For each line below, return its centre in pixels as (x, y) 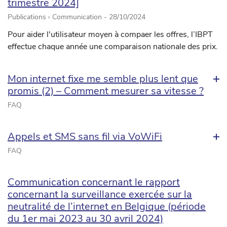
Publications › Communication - (58, 17)
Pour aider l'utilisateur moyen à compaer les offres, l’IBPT (110, 35)
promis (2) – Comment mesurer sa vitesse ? (106, 91)
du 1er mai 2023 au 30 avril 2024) (85, 219)
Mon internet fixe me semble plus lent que (103, 79)
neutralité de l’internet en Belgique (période (107, 207)
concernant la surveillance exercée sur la (100, 195)
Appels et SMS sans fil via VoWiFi (85, 137)
